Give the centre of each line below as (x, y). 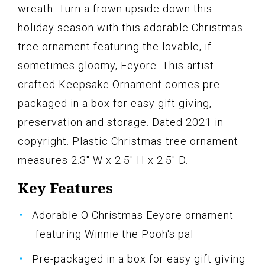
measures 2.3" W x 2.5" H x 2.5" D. (103, 160)
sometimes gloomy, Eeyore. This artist (116, 66)
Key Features (65, 188)
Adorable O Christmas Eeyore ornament (133, 215)
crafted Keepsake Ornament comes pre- (121, 85)
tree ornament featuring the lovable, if (115, 47)
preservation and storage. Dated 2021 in (121, 122)
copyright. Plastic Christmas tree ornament (128, 141)
